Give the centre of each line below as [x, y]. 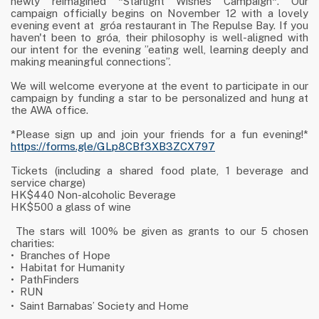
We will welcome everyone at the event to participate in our [159, 86]
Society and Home [142, 306]
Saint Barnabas [56, 306]
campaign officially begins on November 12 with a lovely [159, 14]
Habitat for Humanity [72, 268]
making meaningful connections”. [91, 62]
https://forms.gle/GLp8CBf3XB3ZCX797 [113, 147]
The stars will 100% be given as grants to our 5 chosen [162, 231]
